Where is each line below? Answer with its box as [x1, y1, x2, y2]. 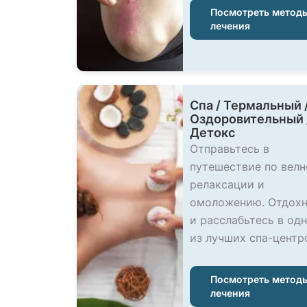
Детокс [190, 125, 235, 140]
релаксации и [190, 177, 265, 191]
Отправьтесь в [190, 142, 269, 156]
